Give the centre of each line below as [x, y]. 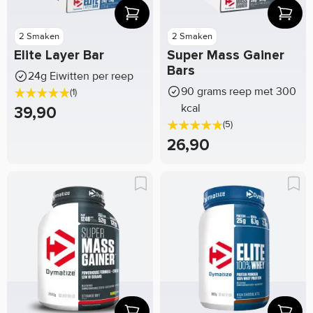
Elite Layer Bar [59, 56]
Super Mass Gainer [226, 56]
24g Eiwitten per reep [81, 76]
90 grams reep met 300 [239, 91]
